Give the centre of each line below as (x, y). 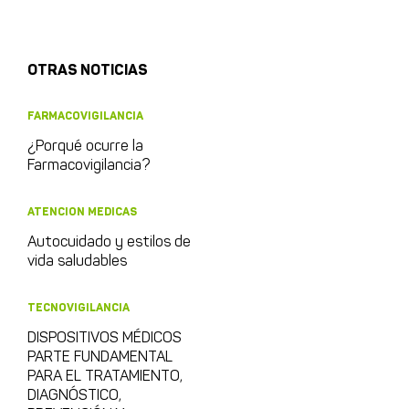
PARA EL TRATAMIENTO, (105, 377)
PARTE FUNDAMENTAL (100, 357)
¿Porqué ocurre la (85, 147)
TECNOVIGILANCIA (79, 308)
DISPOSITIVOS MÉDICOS (105, 338)
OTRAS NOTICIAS (88, 70)
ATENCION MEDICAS (82, 212)
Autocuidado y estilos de (109, 242)
